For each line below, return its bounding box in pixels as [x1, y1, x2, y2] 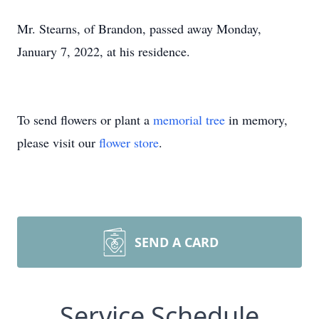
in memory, [225, 111, 288, 128]
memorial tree [153, 111, 225, 128]
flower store [99, 134, 159, 151]
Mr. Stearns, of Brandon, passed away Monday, [17, 20, 261, 37]
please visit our [17, 134, 99, 151]
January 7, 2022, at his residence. [17, 43, 190, 60]
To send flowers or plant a [17, 111, 153, 128]
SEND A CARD [135, 234, 219, 251]
